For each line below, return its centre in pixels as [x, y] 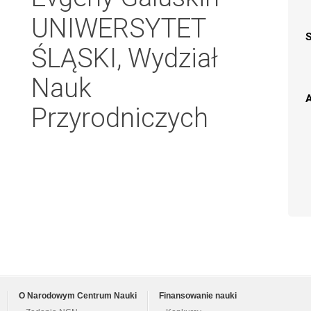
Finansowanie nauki [198, 296]
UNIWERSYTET [118, 28]
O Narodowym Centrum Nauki [78, 296]
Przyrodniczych [120, 118]
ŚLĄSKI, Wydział [125, 58]
